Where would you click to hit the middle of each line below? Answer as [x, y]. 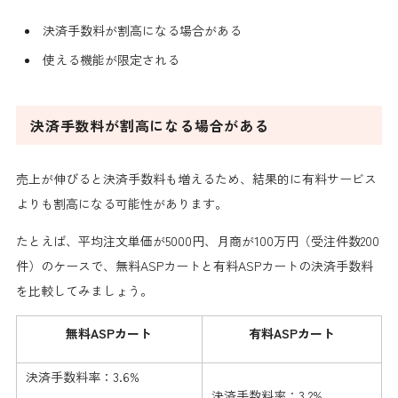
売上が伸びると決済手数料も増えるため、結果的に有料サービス [196, 179]
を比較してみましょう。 [84, 291]
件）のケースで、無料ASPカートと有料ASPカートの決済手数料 [194, 266]
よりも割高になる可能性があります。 [121, 204]
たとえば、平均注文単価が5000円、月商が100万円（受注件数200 [197, 241]
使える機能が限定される [111, 60]
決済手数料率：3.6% [82, 377]
